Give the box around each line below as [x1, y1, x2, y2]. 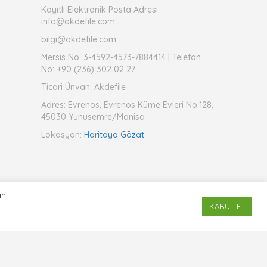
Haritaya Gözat [83, 129, 144, 140]
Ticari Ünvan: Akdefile [41, 82, 126, 92]
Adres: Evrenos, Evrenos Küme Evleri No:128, [41, 100, 213, 110]
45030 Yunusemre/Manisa [41, 111, 145, 122]
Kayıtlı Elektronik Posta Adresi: [41, 4, 160, 15]
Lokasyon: [41, 129, 84, 140]
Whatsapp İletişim [173, 198, 253, 209]
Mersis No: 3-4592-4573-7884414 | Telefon [41, 52, 201, 63]
